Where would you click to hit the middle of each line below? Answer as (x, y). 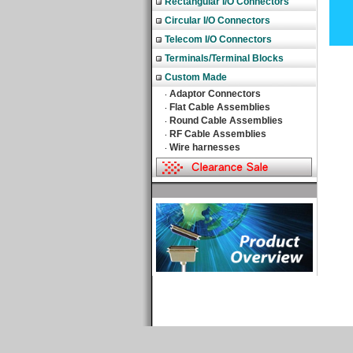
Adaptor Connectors (215, 94)
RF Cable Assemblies (218, 134)
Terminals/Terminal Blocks (224, 58)
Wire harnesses (205, 147)
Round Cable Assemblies (226, 121)
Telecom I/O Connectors (218, 39)
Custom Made (196, 77)
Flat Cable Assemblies (220, 107)
